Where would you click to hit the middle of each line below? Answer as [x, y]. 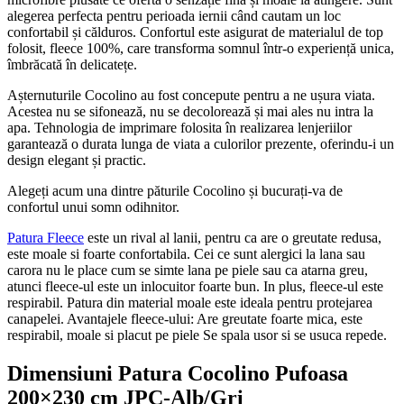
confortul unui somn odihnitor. [93, 207]
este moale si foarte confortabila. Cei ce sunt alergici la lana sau [186, 253]
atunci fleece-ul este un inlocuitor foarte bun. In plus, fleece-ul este [195, 286]
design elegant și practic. [77, 160]
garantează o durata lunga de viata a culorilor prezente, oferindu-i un [201, 143]
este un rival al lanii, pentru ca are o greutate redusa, [233, 237]
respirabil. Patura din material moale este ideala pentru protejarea [190, 302]
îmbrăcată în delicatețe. [72, 64]
